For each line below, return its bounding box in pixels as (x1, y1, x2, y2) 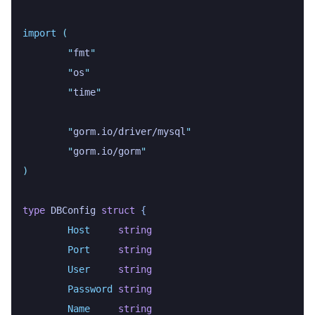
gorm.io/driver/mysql (73, 126, 186, 138)
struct (96, 205, 135, 217)
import (22, 27, 56, 39)
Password (67, 283, 112, 295)
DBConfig (45, 205, 96, 217)
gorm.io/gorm (73, 146, 141, 157)
